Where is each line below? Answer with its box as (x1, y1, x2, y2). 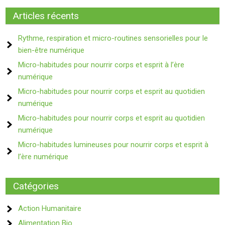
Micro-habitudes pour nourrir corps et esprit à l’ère (18, 60, 185, 69)
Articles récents (13, 10, 79, 22)
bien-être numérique (18, 46, 85, 55)
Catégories (13, 180, 59, 192)
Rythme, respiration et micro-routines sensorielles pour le (18, 34, 208, 43)
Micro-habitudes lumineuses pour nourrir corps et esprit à (18, 140, 209, 149)
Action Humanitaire (18, 204, 82, 213)
